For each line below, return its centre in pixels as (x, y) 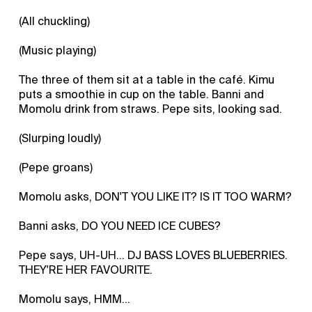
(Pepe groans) (56, 167)
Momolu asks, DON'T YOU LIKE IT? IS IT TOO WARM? (156, 196)
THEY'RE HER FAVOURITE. (86, 270)
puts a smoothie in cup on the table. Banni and (142, 94)
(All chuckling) (55, 21)
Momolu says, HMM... (75, 299)
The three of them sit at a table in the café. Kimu (147, 79)
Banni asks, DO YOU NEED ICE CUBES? (120, 226)
